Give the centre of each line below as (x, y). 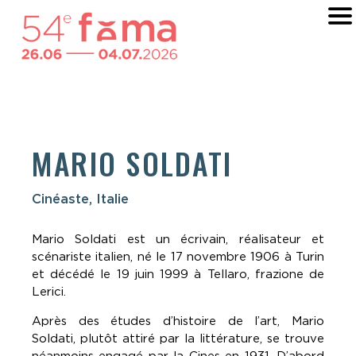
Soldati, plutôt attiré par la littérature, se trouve (178, 338)
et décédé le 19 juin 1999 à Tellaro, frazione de (178, 274)
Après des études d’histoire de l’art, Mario (178, 321)
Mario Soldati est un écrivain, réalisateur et (178, 239)
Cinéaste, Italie (80, 199)
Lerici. (49, 291)
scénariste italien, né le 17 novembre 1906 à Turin (178, 256)
